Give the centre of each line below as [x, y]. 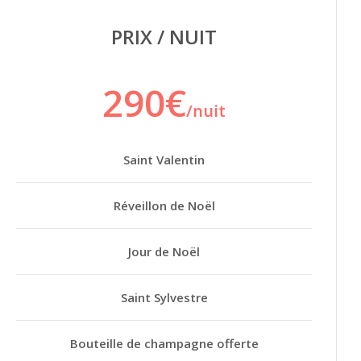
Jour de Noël [164, 251]
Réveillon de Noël [164, 205]
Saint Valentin [164, 159]
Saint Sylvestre [164, 297]
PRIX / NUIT [164, 36]
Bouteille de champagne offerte [164, 343]
